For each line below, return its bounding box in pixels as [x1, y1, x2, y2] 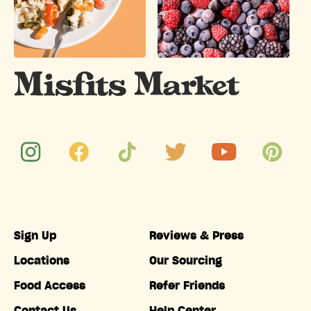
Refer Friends [149, 280, 225, 292]
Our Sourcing [149, 255, 222, 267]
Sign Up [14, 230, 56, 242]
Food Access [14, 280, 85, 292]
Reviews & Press [149, 230, 244, 242]
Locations [14, 255, 69, 267]
